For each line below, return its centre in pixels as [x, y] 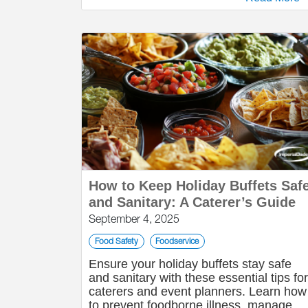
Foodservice [177, 241]
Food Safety [116, 241]
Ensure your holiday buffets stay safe [190, 264]
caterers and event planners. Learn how [198, 291]
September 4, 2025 [134, 219]
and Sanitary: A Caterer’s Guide [192, 202]
